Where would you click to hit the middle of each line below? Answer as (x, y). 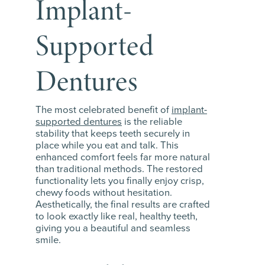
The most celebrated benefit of (104, 110)
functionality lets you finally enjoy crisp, (120, 181)
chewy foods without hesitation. (104, 193)
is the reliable (152, 122)
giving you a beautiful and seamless (113, 228)
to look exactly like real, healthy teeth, (117, 216)
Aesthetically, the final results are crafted (123, 205)
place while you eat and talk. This (107, 146)
